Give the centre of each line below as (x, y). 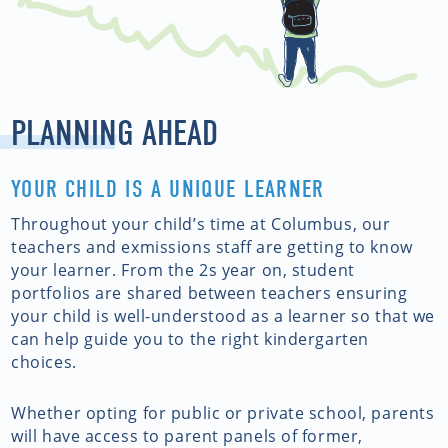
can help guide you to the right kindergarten (190, 339)
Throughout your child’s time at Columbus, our (201, 224)
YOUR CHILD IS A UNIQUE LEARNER (168, 189)
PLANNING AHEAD (115, 134)
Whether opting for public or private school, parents (223, 413)
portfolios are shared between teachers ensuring (209, 293)
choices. (44, 362)
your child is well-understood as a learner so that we (223, 316)
